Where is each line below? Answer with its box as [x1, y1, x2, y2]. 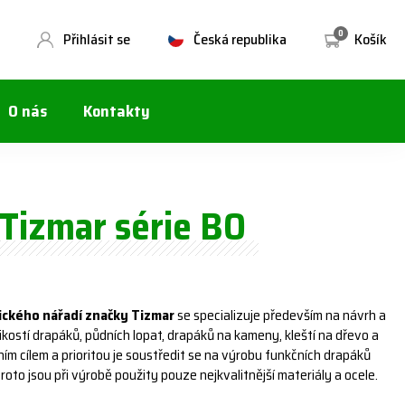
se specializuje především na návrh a [174, 304, 387, 326]
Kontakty [83, 99, 150, 124]
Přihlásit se [63, 27, 130, 51]
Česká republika [193, 27, 287, 51]
